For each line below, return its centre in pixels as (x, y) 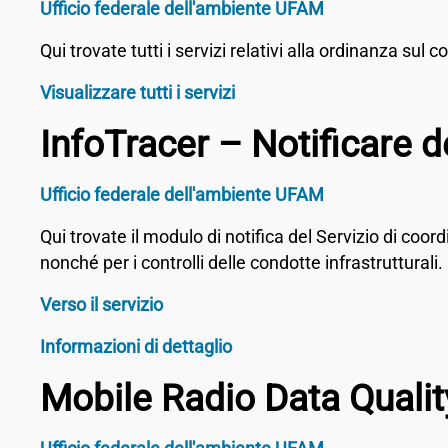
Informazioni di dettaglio (136, 346)
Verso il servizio (101, 304)
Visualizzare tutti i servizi (137, 92)
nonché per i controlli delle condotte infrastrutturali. (241, 262)
